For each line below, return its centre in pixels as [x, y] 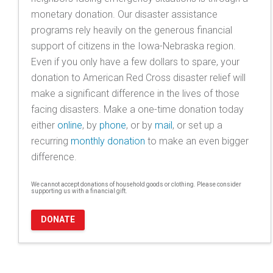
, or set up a [197, 125]
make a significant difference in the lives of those [135, 93]
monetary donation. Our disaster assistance [124, 14]
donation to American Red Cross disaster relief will [138, 77]
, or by [140, 125]
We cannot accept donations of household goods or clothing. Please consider [136, 184]
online [70, 125]
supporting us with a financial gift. [79, 191]
